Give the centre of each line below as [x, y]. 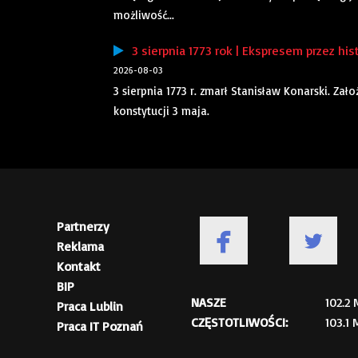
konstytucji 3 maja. [161, 111]
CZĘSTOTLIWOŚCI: [239, 322]
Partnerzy [83, 227]
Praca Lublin [90, 306]
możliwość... [144, 15]
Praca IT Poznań [100, 326]
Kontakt [79, 267]
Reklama [80, 247]
